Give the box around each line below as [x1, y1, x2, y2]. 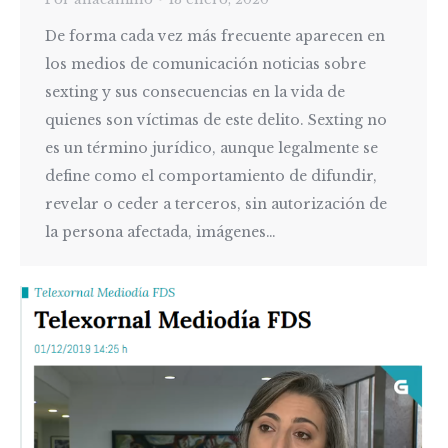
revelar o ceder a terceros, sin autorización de [45, 194, 387, 213]
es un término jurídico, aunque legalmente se [45, 138, 378, 157]
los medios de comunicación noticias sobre [45, 54, 366, 73]
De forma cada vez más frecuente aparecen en [45, 26, 385, 45]
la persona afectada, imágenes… [45, 222, 276, 241]
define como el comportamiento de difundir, [45, 166, 377, 185]
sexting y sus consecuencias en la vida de [45, 82, 345, 101]
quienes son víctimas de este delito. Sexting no [45, 110, 387, 129]
